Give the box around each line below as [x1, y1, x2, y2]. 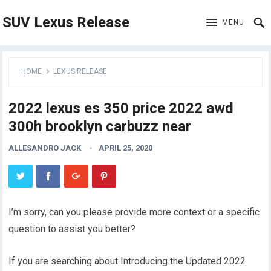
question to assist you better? [8, 223, 136, 235]
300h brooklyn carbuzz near [8, 118, 192, 135]
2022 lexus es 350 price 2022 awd [8, 100, 234, 117]
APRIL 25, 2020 [99, 143, 153, 152]
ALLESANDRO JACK [8, 143, 82, 152]
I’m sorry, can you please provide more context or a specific [8, 206, 260, 218]
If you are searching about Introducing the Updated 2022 [8, 255, 246, 267]
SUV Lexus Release [2, 14, 130, 31]
